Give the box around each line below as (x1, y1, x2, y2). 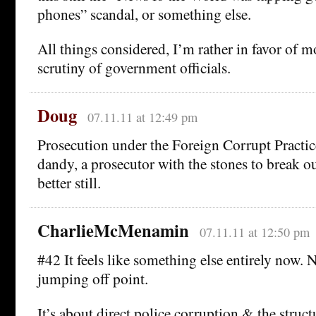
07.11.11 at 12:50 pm (199, 223, 310, 241)
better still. (37, 171, 101, 193)
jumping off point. (37, 267, 148, 288)
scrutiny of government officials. (37, 56, 231, 78)
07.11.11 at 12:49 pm (87, 108, 197, 126)
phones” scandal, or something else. (37, 3, 251, 24)
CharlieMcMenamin (37, 217, 189, 243)
